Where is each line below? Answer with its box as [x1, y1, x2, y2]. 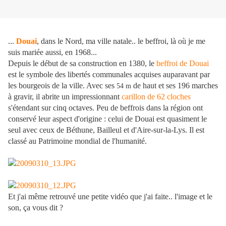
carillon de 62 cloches [122, 92, 191, 101]
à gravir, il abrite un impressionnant [8, 92, 122, 101]
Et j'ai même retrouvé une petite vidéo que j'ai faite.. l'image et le [8, 192, 212, 201]
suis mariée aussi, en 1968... [8, 48, 97, 57]
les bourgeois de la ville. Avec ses [8, 81, 115, 90]
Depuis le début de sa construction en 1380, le [8, 59, 156, 68]
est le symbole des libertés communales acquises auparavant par [8, 70, 210, 79]
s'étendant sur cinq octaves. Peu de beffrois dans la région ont [8, 103, 203, 112]
